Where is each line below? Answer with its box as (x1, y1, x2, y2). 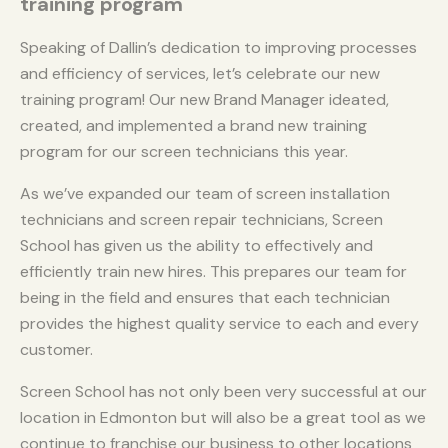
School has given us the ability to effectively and (20, 235, 373, 257)
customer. (20, 339, 97, 361)
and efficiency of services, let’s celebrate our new (20, 63, 380, 85)
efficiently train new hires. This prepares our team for (20, 261, 407, 283)
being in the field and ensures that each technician (20, 287, 390, 309)
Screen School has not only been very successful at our (20, 381, 427, 403)
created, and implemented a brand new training (20, 115, 367, 137)
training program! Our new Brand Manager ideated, (20, 89, 389, 111)
